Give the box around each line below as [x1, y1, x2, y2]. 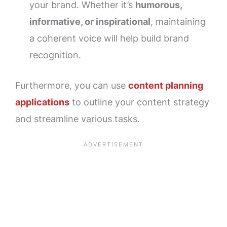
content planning [128, 80, 203, 91]
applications [15, 97, 69, 108]
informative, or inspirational [29, 16, 150, 27]
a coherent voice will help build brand [29, 33, 189, 44]
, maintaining [150, 16, 206, 27]
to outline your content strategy [69, 97, 209, 108]
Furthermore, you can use [15, 80, 128, 91]
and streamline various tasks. [15, 113, 140, 125]
